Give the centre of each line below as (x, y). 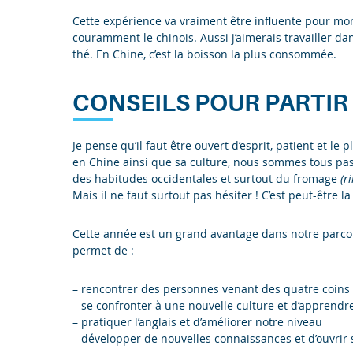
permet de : (103, 251)
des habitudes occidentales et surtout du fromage (206, 179)
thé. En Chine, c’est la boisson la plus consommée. (204, 54)
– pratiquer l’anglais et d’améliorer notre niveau (197, 322)
